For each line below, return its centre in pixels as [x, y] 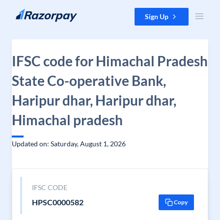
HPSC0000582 [57, 202]
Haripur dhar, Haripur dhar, [94, 100]
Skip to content [31, 13]
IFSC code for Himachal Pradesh [110, 61]
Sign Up [157, 16]
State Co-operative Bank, [89, 81]
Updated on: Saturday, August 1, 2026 [69, 144]
